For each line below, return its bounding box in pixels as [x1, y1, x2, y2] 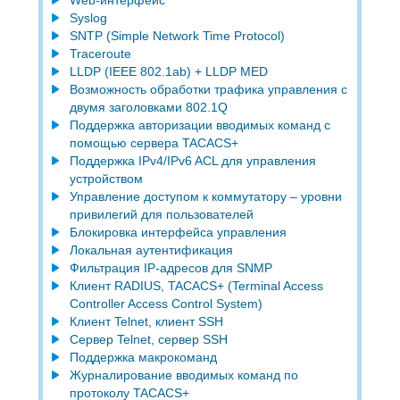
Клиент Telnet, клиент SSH [69, 313, 223, 329]
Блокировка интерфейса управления [69, 224, 287, 239]
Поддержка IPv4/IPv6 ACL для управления [69, 153, 316, 168]
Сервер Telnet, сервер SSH [69, 331, 228, 346]
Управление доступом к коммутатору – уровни [69, 188, 342, 204]
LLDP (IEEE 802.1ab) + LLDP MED [69, 63, 268, 79]
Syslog [69, 10, 107, 25]
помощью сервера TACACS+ [69, 135, 238, 150]
